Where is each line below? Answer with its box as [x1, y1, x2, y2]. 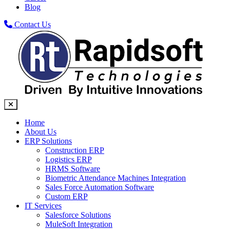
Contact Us [12, 20, 51, 29]
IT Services [25, 201, 62, 210]
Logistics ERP [45, 155, 92, 164]
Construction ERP [45, 146, 104, 155]
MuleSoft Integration [45, 220, 112, 228]
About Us [25, 127, 56, 136]
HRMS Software [45, 164, 100, 173]
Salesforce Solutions [45, 210, 111, 219]
